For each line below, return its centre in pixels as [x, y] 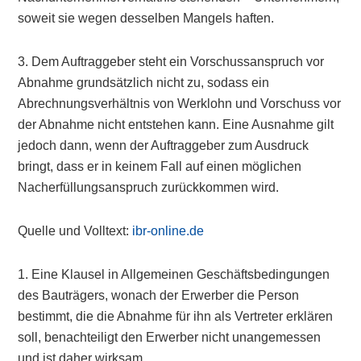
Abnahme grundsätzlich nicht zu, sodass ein [144, 83]
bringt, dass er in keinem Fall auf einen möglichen [160, 166]
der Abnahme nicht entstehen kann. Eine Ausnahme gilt [176, 124]
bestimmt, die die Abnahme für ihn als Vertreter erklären [176, 316]
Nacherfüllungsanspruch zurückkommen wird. [149, 187]
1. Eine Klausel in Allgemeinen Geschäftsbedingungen [174, 274]
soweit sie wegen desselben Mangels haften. [146, 18]
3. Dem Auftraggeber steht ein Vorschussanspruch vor [171, 62]
